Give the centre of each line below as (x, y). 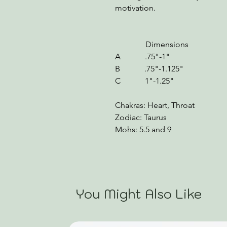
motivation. (135, 8)
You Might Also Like (139, 194)
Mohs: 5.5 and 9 (143, 129)
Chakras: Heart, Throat (155, 105)
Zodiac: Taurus (141, 117)
